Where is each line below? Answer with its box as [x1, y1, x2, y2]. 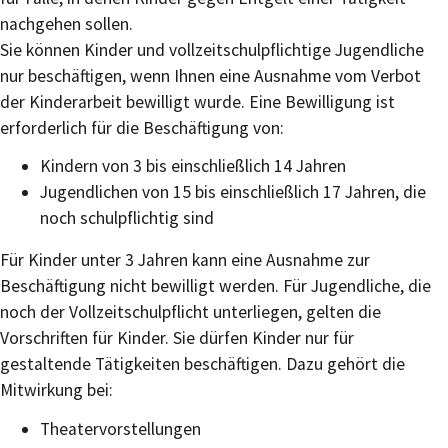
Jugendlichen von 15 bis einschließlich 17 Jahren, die [40, 181, 426, 204]
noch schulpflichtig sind [40, 207, 214, 230]
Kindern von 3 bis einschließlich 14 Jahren [40, 155, 346, 178]
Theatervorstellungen [40, 417, 201, 440]
